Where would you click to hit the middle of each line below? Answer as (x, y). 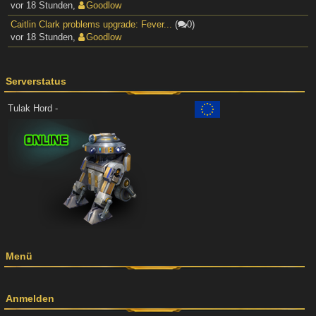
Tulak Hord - (34, 109)
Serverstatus (36, 81)
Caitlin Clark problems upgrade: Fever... (91, 24)
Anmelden (30, 298)
